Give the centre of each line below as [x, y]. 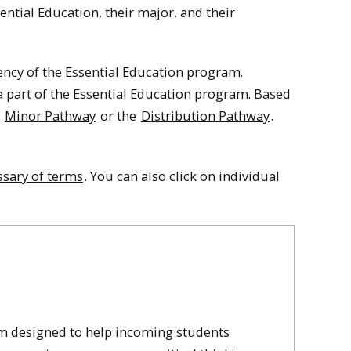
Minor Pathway [50, 116]
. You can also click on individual [182, 175]
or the [118, 116]
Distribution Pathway [205, 116]
